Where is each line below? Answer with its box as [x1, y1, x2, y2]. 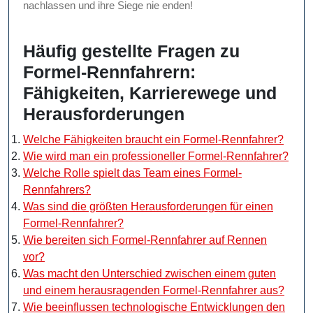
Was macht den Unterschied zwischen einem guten [23, 268, 276, 280]
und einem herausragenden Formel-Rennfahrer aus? [23, 284, 284, 297]
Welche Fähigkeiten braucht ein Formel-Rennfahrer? [23, 133, 284, 146]
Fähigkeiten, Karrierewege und [23, 83, 277, 103]
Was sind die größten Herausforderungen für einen [23, 201, 273, 213]
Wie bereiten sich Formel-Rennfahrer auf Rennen [23, 234, 267, 247]
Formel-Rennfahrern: [23, 62, 196, 82]
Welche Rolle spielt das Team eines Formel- [23, 167, 242, 180]
